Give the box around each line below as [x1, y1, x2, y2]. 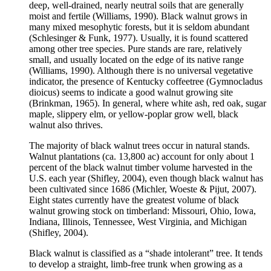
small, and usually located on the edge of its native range [29, 54, 244, 65]
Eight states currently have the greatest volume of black [29, 195, 239, 206]
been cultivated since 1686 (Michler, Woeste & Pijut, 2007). [29, 184, 256, 195]
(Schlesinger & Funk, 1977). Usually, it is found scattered [29, 33, 248, 44]
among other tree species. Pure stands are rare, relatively [29, 44, 242, 54]
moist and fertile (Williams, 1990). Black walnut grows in [29, 11, 247, 22]
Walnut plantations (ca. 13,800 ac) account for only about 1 [29, 151, 255, 162]
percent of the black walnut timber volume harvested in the [29, 162, 252, 173]
